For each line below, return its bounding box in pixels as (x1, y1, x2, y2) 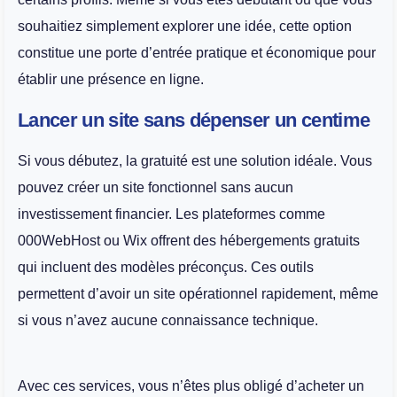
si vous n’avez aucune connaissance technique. (18, 312, 318, 328)
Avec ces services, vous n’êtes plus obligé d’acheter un (18, 378, 364, 394)
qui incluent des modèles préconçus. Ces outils (18, 259, 314, 275)
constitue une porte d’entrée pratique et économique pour (18, 45, 376, 61)
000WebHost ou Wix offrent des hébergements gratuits (18, 232, 360, 248)
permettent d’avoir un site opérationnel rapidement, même (18, 285, 378, 301)
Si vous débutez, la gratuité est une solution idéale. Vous (18, 152, 372, 168)
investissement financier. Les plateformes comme (18, 206, 325, 222)
